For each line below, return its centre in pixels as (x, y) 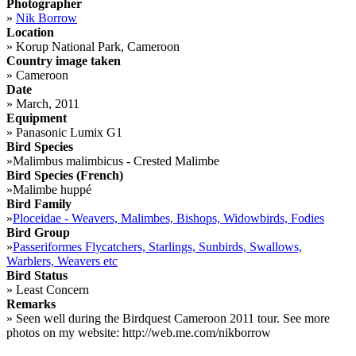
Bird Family (39, 204)
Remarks (31, 304)
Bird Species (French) (65, 176)
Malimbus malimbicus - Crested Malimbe (116, 161)
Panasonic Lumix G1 (68, 133)
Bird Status (37, 276)
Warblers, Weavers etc (62, 261)
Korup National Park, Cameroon (96, 47)
